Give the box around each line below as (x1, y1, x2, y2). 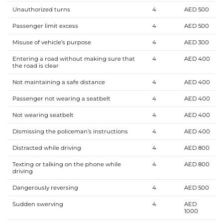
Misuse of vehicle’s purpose (12, 38, 91, 46)
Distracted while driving (12, 144, 83, 151)
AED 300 (184, 38, 209, 46)
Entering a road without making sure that (12, 55, 135, 62)
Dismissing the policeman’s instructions (12, 127, 129, 135)
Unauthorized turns (12, 5, 72, 13)
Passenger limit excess (12, 22, 78, 29)
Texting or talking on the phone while (12, 160, 121, 168)
